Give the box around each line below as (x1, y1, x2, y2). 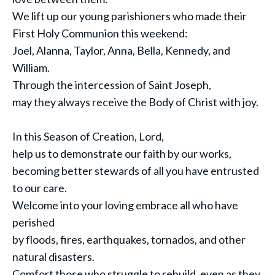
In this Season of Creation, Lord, (12, 130, 164, 143)
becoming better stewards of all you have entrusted (12, 164, 259, 177)
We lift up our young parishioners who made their (12, 9, 247, 23)
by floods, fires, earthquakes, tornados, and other (12, 233, 246, 246)
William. (12, 61, 50, 74)
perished (12, 215, 55, 229)
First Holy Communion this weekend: (12, 26, 188, 40)
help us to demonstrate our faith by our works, (12, 147, 231, 160)
